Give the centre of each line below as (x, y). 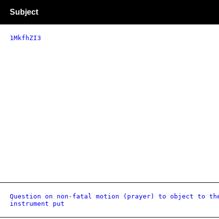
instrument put (37, 204)
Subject (24, 12)
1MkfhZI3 (25, 38)
